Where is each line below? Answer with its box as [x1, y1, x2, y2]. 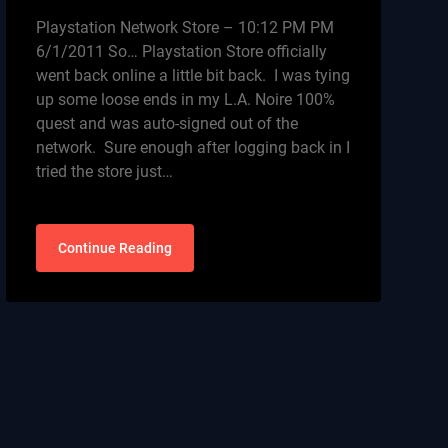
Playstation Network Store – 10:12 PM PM [35, 18, 334, 37]
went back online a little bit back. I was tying [35, 66, 350, 85]
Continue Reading [57, 240, 172, 256]
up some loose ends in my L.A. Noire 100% [35, 90, 335, 109]
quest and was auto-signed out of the [35, 114, 298, 133]
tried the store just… [35, 162, 173, 181]
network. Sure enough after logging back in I [35, 138, 350, 157]
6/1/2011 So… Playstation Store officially [35, 42, 327, 61]
